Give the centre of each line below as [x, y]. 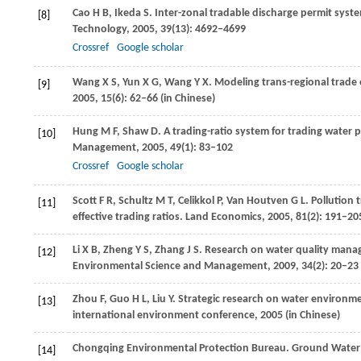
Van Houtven [257, 201]
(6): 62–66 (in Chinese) [164, 99]
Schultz [136, 201]
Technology [100, 29]
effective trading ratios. [128, 217]
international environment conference [164, 315]
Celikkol [196, 201]
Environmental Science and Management [170, 266]
